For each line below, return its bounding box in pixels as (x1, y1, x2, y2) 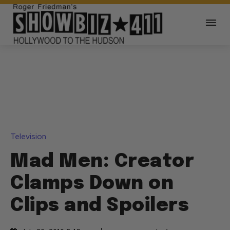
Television (10, 131, 46, 142)
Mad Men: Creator (10, 152, 194, 171)
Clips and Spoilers (10, 197, 189, 216)
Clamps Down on (10, 175, 174, 194)
